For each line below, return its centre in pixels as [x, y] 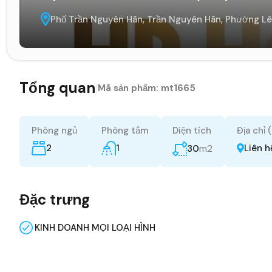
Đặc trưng [55, 199]
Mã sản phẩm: [129, 88]
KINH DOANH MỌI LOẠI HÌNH [95, 227]
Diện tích [192, 130]
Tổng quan [57, 87]
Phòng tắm [125, 130]
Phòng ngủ [54, 130]
